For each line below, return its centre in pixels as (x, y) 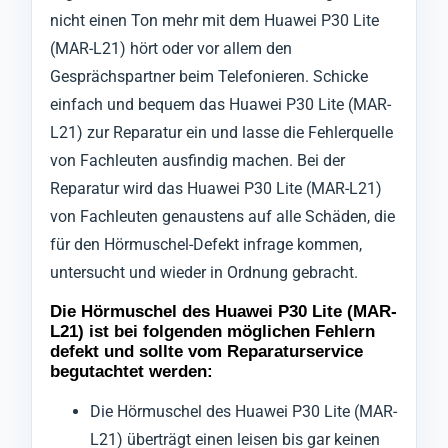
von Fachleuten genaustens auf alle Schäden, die (222, 217)
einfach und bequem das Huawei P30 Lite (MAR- (220, 105)
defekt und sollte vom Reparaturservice (206, 351)
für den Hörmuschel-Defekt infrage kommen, (206, 245)
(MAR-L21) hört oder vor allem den (171, 49)
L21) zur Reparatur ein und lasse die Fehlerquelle (221, 133)
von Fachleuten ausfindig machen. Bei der (197, 161)
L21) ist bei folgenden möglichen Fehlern (212, 331)
